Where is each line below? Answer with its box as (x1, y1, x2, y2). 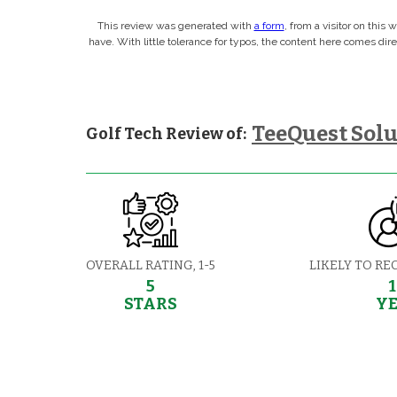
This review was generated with (97, 19, 254, 32)
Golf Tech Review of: (86, 123, 246, 144)
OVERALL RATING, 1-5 (86, 257, 215, 273)
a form (253, 19, 284, 32)
